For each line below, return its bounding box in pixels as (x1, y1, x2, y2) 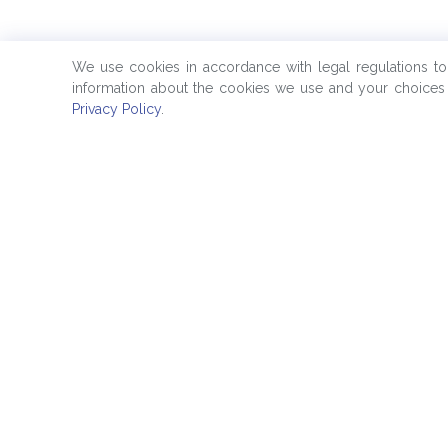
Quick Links (72, 413, 164, 433)
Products (345, 413, 421, 433)
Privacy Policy (72, 101, 161, 117)
